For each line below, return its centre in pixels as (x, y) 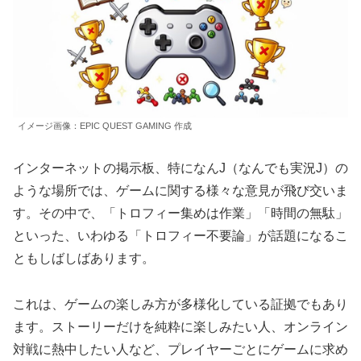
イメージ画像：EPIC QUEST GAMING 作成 (105, 126)
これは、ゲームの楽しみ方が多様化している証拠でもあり (180, 304)
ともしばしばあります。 (84, 259)
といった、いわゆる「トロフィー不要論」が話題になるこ (180, 236)
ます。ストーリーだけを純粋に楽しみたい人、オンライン (180, 326)
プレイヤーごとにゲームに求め (258, 349)
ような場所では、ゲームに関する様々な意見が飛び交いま (180, 191)
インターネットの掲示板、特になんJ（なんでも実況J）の (180, 168)
